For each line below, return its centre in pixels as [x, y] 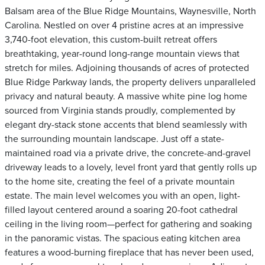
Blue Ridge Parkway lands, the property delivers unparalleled [130, 82]
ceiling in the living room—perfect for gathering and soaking [128, 224]
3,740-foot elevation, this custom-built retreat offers [111, 40]
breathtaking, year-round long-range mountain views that [122, 54]
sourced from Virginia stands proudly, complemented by [120, 111]
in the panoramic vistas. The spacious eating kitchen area [122, 238]
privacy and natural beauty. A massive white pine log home [126, 96]
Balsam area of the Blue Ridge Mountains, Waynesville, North [130, 11]
